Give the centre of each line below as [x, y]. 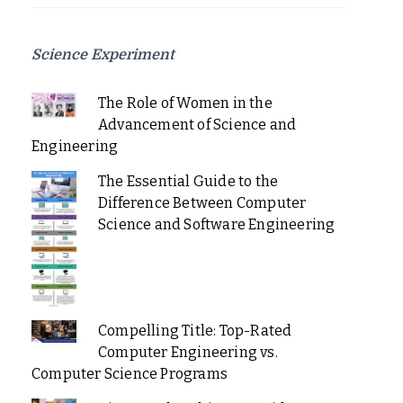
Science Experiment [103, 55]
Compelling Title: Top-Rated [195, 331]
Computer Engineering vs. [188, 353]
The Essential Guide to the [188, 182]
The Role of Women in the [185, 103]
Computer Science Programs [130, 374]
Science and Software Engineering [216, 225]
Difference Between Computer [202, 203]
